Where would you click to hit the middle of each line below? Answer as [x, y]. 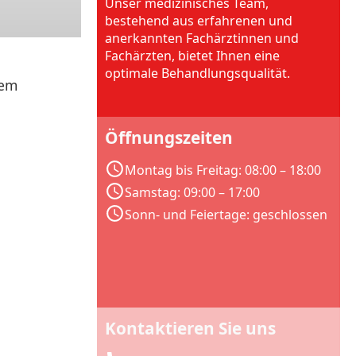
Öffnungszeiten [169, 137]
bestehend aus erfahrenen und [199, 21]
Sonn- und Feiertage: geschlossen [226, 215]
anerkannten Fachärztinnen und [202, 38]
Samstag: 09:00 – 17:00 [192, 192]
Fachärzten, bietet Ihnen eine [192, 56]
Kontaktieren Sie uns [190, 328]
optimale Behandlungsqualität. [197, 73]
